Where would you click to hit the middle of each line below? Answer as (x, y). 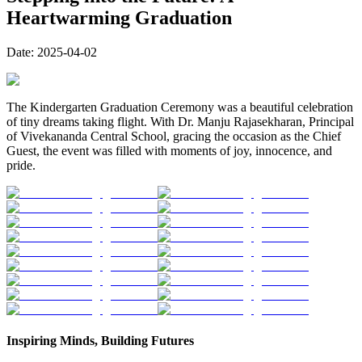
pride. (21, 165)
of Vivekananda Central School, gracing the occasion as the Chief (174, 136)
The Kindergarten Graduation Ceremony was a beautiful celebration (180, 107)
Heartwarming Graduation (119, 17)
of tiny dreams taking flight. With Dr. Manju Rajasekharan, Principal (180, 121)
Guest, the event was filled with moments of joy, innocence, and (169, 150)
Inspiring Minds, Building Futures (100, 341)
